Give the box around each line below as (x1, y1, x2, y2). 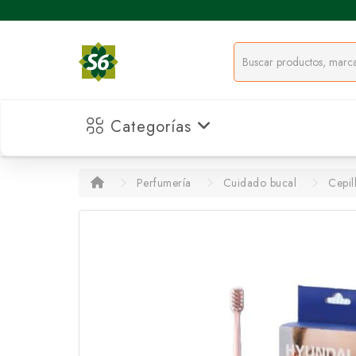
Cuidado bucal (222, 175, 296, 191)
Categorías (105, 115, 197, 138)
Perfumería (136, 175, 192, 191)
